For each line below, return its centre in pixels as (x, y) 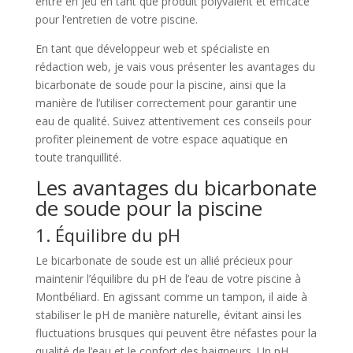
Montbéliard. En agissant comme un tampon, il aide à (171, 296)
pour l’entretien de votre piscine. (116, 19)
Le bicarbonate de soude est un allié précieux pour (163, 260)
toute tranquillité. (78, 157)
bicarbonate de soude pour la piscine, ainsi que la (160, 84)
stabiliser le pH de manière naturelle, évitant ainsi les (168, 314)
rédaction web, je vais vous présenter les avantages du (175, 66)
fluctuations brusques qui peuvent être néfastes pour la (176, 333)
